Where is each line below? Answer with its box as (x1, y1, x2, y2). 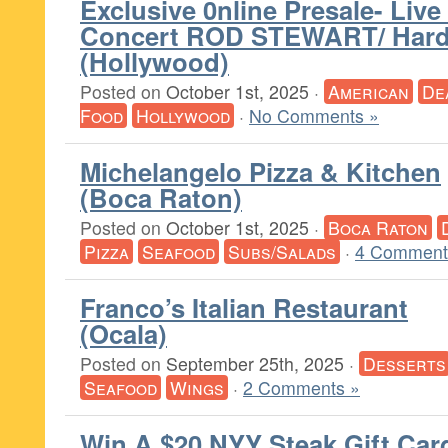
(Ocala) (80, 315, 167, 352)
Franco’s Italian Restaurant (80, 289, 408, 326)
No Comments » (249, 103, 379, 128)
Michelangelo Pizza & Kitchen (80, 153, 441, 190)
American (328, 79, 409, 104)
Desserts (363, 351, 446, 376)
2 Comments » (243, 375, 360, 400)
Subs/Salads (228, 239, 336, 264)
